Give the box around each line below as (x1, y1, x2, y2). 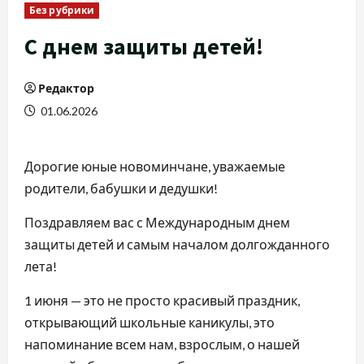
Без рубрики (29, 4, 95, 17)
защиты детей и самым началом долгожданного (24, 236, 330, 253)
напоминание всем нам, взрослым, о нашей (24, 336, 300, 353)
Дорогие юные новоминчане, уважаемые (24, 158, 285, 175)
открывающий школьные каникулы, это (24, 314, 275, 331)
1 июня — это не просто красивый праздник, (24, 292, 300, 309)
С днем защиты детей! (24, 32, 263, 62)
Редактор (38, 81, 94, 96)
